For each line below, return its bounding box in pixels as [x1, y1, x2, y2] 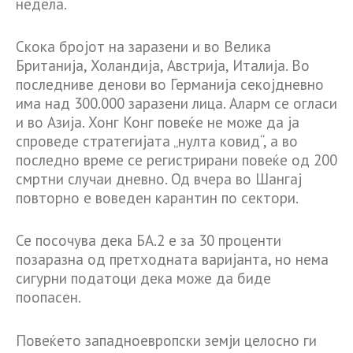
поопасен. [16, 288, 81, 307]
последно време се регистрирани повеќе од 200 [16, 150, 337, 170]
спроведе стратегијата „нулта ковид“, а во [16, 132, 298, 151]
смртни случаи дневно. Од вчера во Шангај [16, 169, 302, 189]
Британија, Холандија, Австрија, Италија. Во [16, 56, 310, 76]
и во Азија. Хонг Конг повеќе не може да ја [16, 113, 299, 132]
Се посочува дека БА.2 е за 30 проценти [16, 231, 281, 251]
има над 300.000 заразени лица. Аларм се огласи [16, 94, 337, 113]
